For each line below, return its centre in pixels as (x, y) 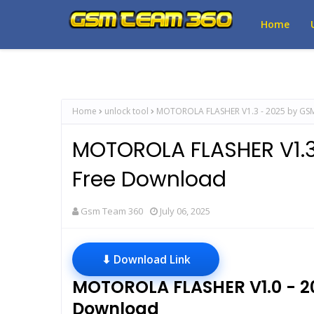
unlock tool (127, 111)
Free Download (149, 179)
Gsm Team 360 (112, 211)
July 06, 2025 (185, 211)
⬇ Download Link (146, 259)
